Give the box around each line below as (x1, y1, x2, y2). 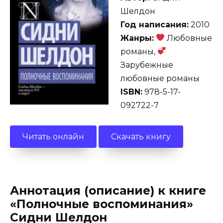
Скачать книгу (111, 131, 171, 141)
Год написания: (120, 19, 189, 29)
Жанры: (120, 33, 154, 43)
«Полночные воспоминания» (10, 197, 193, 212)
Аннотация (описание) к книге (10, 184, 206, 198)
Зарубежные (120, 60, 173, 70)
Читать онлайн (22, 131, 84, 141)
